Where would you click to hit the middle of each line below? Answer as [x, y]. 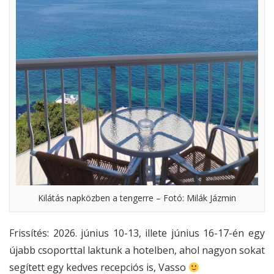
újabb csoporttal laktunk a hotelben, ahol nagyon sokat [137, 250]
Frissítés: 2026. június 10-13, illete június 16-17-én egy [137, 233]
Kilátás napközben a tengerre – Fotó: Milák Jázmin [137, 198]
